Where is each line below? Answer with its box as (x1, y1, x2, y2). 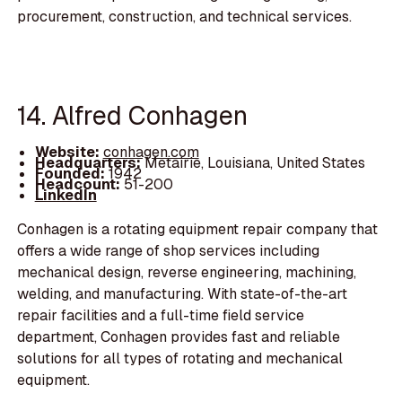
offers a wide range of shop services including (17, 241, 320, 261)
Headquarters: (34, 153, 144, 173)
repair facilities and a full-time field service (17, 306, 305, 326)
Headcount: (34, 175, 120, 195)
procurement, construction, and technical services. (17, 6, 353, 26)
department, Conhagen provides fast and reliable (17, 328, 341, 347)
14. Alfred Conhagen (17, 98, 249, 132)
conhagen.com (102, 143, 199, 162)
